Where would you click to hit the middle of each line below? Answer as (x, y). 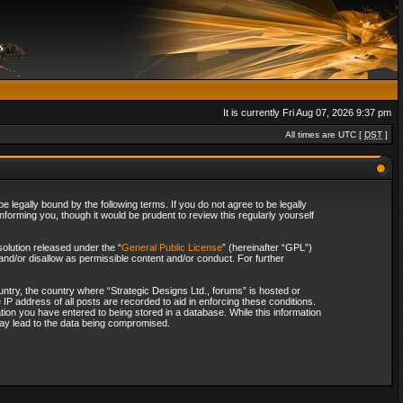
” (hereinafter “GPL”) (267, 247)
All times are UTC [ (325, 134)
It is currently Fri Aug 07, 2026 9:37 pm (307, 112)
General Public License (171, 247)
